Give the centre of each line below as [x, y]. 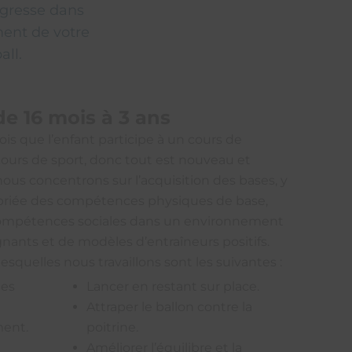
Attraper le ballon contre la [170, 307]
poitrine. [113, 328]
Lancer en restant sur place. [173, 287]
